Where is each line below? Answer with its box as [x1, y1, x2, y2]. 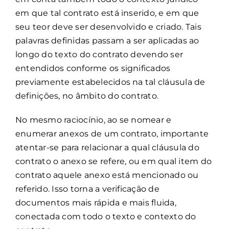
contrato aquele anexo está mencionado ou [15, 170, 199, 180]
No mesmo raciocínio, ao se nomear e [15, 114, 172, 125]
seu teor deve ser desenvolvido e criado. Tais [15, 21, 201, 32]
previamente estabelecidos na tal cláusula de [15, 77, 205, 87]
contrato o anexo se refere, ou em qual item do [15, 156, 212, 166]
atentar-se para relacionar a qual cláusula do [15, 142, 199, 152]
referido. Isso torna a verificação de [15, 184, 159, 194]
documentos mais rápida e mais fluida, [15, 197, 176, 208]
